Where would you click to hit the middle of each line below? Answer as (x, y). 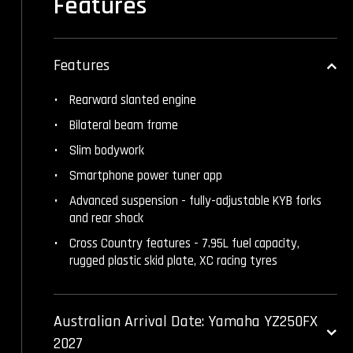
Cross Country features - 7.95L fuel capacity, (184, 244)
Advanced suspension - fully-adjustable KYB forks (195, 201)
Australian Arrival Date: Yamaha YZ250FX (186, 321)
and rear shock (106, 219)
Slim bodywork (107, 151)
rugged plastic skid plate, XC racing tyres (173, 261)
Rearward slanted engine (133, 100)
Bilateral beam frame (124, 126)
